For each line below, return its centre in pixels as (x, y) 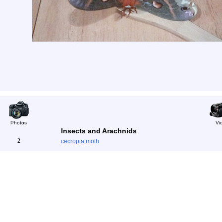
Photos (19, 123)
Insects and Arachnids (99, 131)
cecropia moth (80, 141)
